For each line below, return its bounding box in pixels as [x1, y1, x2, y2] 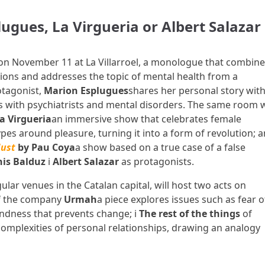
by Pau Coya [17, 141, 75, 154]
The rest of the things [138, 207, 243, 220]
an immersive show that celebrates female [51, 112, 241, 125]
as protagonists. [121, 155, 194, 168]
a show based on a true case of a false [75, 141, 245, 154]
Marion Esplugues [43, 84, 128, 97]
